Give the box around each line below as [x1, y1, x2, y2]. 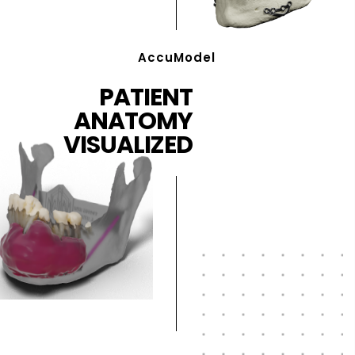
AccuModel [138, 49, 216, 66]
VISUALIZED [63, 128, 193, 162]
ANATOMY [74, 105, 193, 138]
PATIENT [99, 81, 193, 114]
